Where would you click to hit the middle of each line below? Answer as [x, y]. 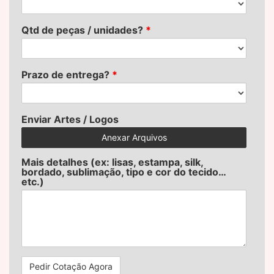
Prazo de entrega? [67, 75]
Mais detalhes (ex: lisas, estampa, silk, [112, 162]
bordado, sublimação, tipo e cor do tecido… [124, 172]
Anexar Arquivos [134, 138]
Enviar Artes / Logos [70, 120]
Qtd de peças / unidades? [83, 30]
